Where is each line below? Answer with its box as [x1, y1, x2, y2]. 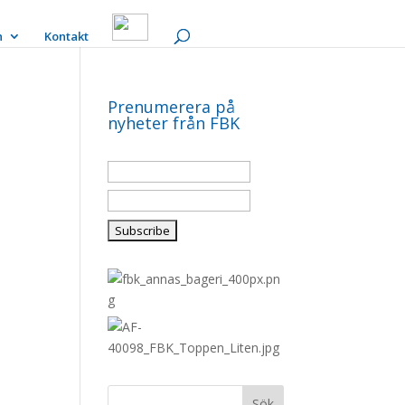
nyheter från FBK [108, 112, 240, 134]
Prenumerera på [108, 96, 236, 118]
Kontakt [44, 28, 89, 45]
